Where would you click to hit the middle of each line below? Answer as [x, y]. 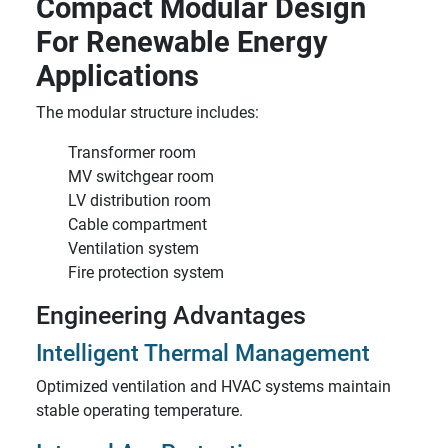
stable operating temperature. [139, 410]
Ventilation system [133, 248]
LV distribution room [139, 200]
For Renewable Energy [182, 42]
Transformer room [132, 152]
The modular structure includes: [147, 112]
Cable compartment [137, 224]
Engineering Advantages [171, 315]
